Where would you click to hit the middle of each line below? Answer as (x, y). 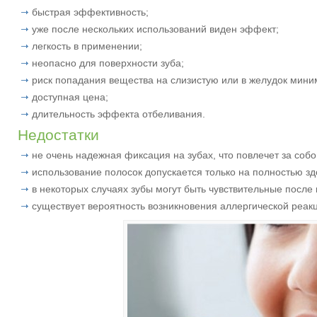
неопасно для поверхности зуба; (108, 63)
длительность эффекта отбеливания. (119, 114)
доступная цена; (70, 97)
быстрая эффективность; (90, 12)
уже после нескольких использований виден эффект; (155, 29)
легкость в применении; (87, 46)
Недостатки (58, 135)
